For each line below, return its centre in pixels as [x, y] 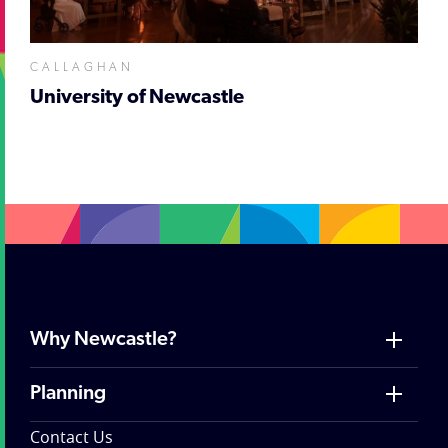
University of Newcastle [137, 97]
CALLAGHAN [82, 67]
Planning [68, 393]
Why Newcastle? [103, 339]
